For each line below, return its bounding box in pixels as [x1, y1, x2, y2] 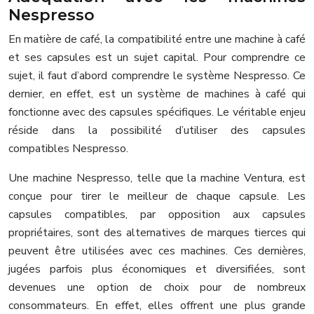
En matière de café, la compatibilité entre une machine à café [8, 31, 306, 47]
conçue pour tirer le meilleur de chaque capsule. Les [8, 188, 306, 204]
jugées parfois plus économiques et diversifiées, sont [8, 261, 306, 277]
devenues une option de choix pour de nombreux [8, 279, 306, 295]
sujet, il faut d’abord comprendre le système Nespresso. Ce [8, 67, 306, 83]
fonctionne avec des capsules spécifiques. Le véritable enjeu [8, 104, 306, 120]
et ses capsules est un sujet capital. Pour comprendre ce [8, 49, 306, 65]
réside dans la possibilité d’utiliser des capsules [8, 122, 306, 138]
